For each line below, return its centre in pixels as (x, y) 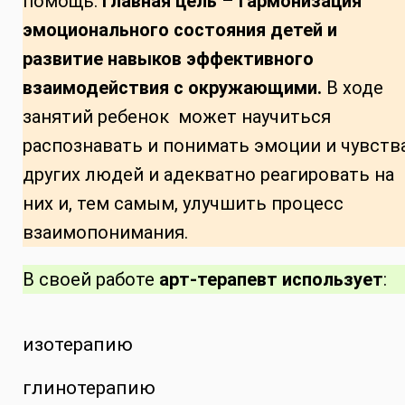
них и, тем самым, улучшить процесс (183, 203)
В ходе (353, 87)
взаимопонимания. (105, 232)
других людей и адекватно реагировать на (208, 174)
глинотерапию (89, 387)
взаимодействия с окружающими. (172, 87)
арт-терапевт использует (271, 279)
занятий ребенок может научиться (177, 116)
